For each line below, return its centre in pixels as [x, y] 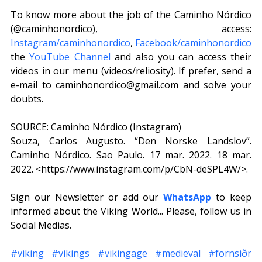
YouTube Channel [70, 57]
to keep [231, 197]
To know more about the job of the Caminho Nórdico [131, 15]
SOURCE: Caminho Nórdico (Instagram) [96, 127]
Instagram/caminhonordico [70, 43]
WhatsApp [187, 197]
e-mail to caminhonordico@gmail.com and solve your [131, 85]
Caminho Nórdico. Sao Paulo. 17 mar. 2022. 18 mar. [131, 155]
